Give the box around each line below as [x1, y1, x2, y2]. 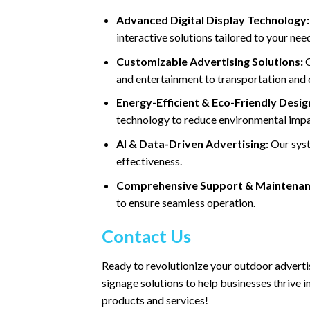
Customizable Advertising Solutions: [116, 54, 303, 68]
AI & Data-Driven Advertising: [116, 136, 268, 150]
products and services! [102, 293, 208, 307]
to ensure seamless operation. [116, 195, 255, 209]
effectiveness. [116, 154, 182, 167]
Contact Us [102, 226, 191, 247]
